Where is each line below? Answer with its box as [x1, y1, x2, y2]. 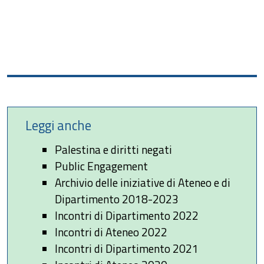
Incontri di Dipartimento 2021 [55, 240, 199, 258]
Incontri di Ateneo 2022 [55, 223, 167, 241]
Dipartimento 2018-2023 [55, 190, 179, 208]
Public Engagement [55, 157, 148, 175]
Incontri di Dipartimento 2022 [55, 207, 199, 225]
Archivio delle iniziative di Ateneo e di [55, 174, 230, 192]
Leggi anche [25, 115, 91, 136]
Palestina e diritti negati [55, 141, 172, 159]
